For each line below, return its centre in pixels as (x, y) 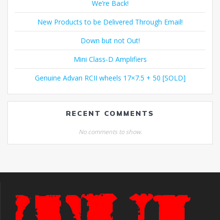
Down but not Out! (110, 40)
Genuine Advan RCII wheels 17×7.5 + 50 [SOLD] (110, 78)
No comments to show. (110, 132)
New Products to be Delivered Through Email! (110, 22)
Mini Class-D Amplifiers (110, 59)
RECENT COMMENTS (110, 113)
